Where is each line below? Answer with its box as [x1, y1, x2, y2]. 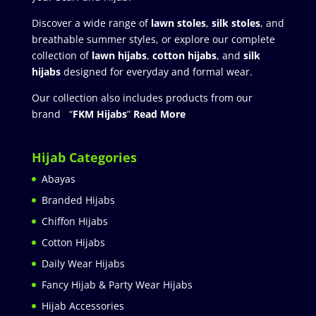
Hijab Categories [31, 149, 137, 166]
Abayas [41, 172, 75, 186]
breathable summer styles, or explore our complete [31, 32, 275, 47]
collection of [31, 49, 92, 63]
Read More [133, 107, 186, 121]
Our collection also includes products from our [31, 91, 253, 105]
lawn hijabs [91, 49, 147, 63]
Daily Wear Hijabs [41, 257, 125, 271]
